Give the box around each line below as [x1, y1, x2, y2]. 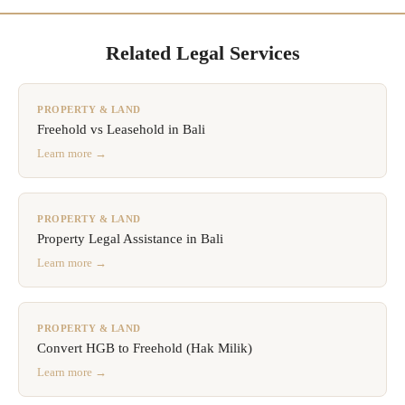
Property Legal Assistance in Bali [37, 231, 223, 246]
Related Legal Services [105, 41, 300, 64]
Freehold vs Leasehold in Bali [37, 121, 205, 137]
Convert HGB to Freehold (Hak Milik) [37, 340, 252, 355]
